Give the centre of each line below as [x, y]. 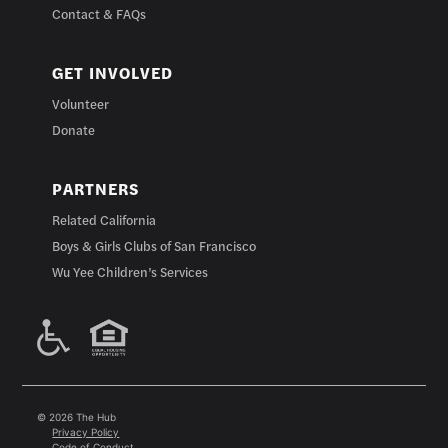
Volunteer [81, 104]
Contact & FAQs [99, 14]
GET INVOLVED [113, 73]
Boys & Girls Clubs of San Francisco [154, 246]
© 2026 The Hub [77, 416]
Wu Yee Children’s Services [130, 272]
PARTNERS [96, 189]
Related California [104, 220]
